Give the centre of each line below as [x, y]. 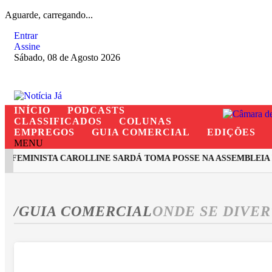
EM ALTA [63, 188]
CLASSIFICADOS [58, 121]
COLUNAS [145, 121]
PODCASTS [96, 110]
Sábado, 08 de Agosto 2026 [67, 57]
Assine [27, 46]
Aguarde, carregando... [49, 15]
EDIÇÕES [231, 132]
